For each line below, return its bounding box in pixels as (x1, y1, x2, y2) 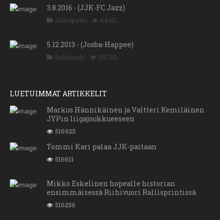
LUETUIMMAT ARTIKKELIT (10, 89, 107, 99)
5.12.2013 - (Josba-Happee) (47, 40, 134, 50)
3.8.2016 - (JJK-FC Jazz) (47, 3, 125, 13)
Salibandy (55, 53, 85, 62)
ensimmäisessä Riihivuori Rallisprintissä (47, 188, 196, 197)
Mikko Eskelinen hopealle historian (47, 179, 175, 189)
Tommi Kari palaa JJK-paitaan (47, 142, 157, 152)
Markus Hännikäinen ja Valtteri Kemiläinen (47, 105, 204, 115)
